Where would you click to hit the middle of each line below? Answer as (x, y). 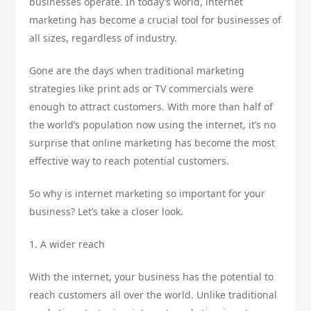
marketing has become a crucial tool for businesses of (155, 19)
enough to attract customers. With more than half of (151, 106)
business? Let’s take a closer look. (107, 211)
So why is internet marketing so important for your (148, 193)
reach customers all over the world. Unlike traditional (153, 294)
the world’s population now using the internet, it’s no (153, 124)
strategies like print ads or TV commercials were (142, 88)
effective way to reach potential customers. (129, 160)
